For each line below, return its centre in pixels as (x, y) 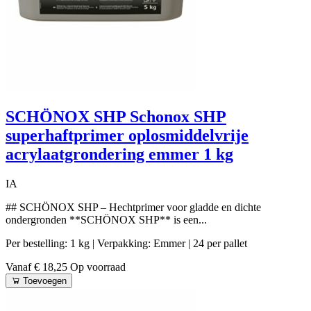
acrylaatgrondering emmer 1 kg (119, 154)
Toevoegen (45, 280)
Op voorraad (98, 267)
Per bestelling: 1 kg (49, 243)
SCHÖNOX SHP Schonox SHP (116, 116)
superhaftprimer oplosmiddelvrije (127, 135)
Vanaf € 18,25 (38, 267)
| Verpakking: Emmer (140, 243)
